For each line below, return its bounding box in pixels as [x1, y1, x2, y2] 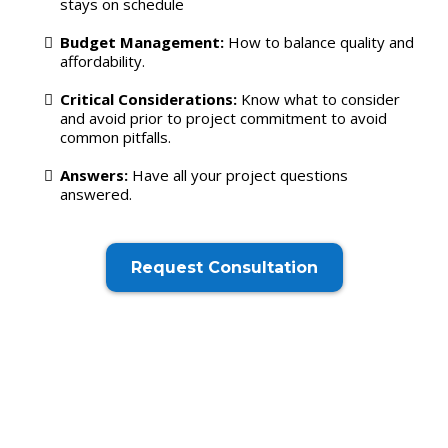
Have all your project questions [128, 164, 348, 185]
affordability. [60, 50, 145, 71]
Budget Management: [60, 31, 224, 52]
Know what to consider [237, 88, 400, 109]
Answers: [60, 164, 128, 185]
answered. [60, 183, 132, 204]
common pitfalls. [60, 126, 171, 147]
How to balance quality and [224, 31, 414, 52]
